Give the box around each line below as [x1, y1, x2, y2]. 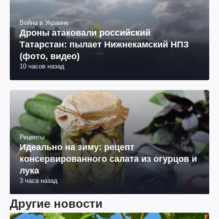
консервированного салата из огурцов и [20, 153, 197, 164]
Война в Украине [20, 19, 68, 27]
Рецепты [20, 133, 44, 141]
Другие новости [10, 197, 103, 210]
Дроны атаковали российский [20, 28, 151, 38]
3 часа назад [20, 176, 58, 184]
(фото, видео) [20, 51, 80, 62]
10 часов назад [20, 63, 65, 70]
